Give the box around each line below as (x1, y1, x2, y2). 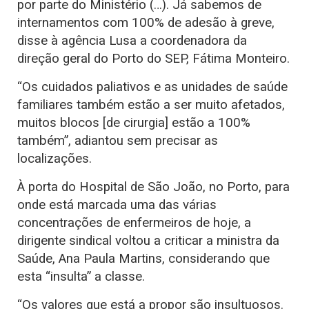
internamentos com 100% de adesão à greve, (17, 14, 275, 30)
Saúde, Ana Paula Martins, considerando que (17, 250, 270, 266)
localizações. (17, 150, 92, 166)
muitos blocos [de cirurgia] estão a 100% (17, 114, 250, 130)
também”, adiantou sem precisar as (17, 132, 218, 148)
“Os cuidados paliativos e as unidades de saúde (17, 79, 288, 94)
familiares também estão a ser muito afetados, (17, 97, 285, 112)
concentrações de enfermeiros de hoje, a (17, 215, 251, 230)
